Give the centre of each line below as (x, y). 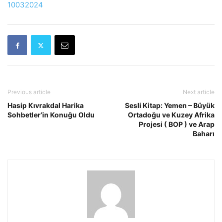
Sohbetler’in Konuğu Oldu (51, 115)
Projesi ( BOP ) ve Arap (177, 124)
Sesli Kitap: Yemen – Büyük (170, 105)
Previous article (29, 92)
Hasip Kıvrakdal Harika (46, 105)
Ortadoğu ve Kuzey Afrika (171, 115)
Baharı (204, 134)
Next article (199, 92)
